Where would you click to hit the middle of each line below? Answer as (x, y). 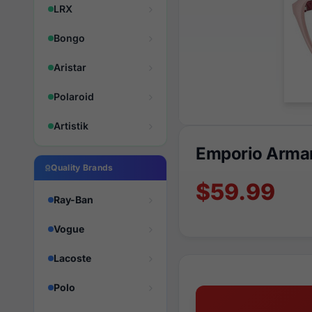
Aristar (70, 67)
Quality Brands (82, 167)
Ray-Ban (73, 200)
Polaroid (74, 96)
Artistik (71, 126)
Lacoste (72, 258)
